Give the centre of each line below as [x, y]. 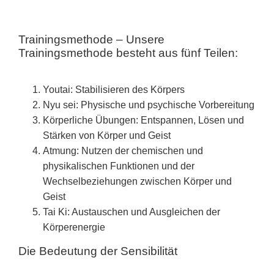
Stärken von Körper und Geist [107, 135]
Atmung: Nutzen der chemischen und [123, 151]
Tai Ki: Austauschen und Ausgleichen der [131, 212]
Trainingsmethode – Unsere [91, 39]
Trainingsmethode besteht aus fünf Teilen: [128, 53]
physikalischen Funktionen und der [119, 166]
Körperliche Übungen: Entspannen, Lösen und [143, 120]
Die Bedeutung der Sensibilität [98, 251]
